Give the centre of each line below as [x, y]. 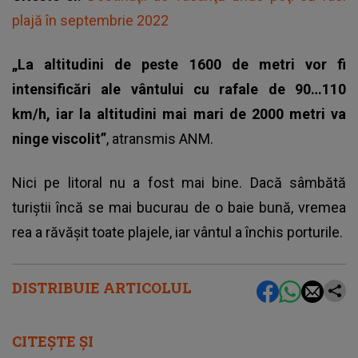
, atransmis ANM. [160, 139]
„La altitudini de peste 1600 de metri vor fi [179, 65]
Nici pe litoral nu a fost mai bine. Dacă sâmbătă [179, 183]
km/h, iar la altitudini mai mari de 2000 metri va [179, 114]
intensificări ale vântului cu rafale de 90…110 [179, 89]
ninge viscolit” [59, 139]
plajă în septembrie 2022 [90, 21]
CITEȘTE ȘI [53, 342]
